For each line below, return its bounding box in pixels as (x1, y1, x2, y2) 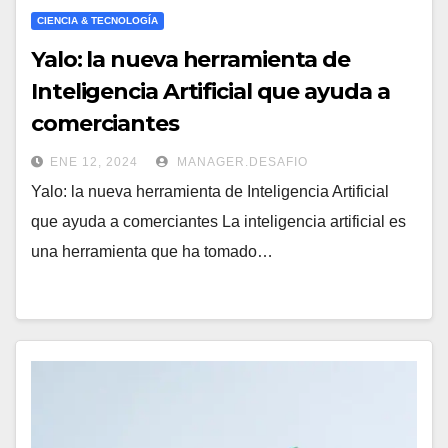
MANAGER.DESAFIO (173, 155, 308, 170)
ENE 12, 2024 (50, 155, 138, 170)
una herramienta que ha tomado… (31, 243, 273, 261)
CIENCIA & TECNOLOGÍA (37, 15, 158, 27)
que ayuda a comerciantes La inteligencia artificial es (31, 213, 406, 231)
